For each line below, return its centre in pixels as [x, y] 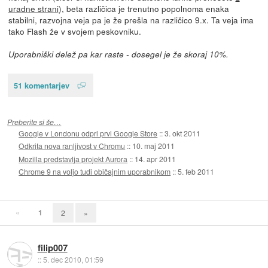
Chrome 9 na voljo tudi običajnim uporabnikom [95, 172]
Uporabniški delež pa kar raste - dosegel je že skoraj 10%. [118, 54]
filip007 [52, 248]
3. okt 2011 [183, 133]
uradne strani [33, 8]
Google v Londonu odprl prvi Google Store [88, 133]
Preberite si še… [34, 121]
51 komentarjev [41, 85]
